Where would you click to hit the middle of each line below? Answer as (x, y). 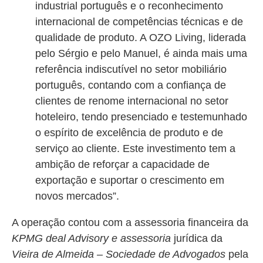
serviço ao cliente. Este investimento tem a (135, 149)
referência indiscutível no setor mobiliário (131, 69)
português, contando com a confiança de (131, 85)
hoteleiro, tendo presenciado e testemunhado (141, 117)
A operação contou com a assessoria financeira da (130, 222)
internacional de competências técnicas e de (139, 22)
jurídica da (198, 238)
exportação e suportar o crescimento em (130, 180)
